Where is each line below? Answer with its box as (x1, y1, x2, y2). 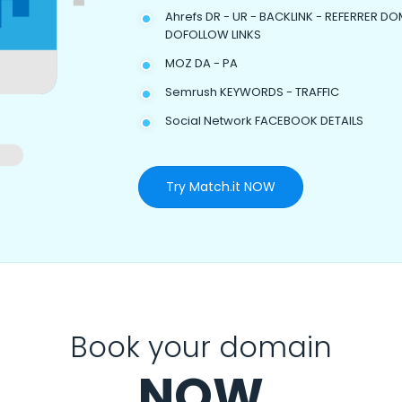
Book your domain (70, 327, 332, 367)
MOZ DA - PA (165, 55, 238, 72)
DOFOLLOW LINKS (165, 26, 261, 43)
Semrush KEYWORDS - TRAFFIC (165, 83, 339, 100)
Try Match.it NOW (166, 178, 275, 196)
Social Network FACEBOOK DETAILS (165, 112, 363, 129)
